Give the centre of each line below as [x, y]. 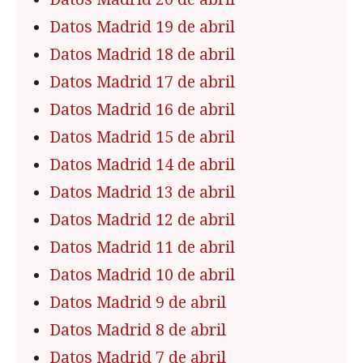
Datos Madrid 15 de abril [142, 137]
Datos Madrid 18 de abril [142, 54]
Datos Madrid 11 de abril [142, 247]
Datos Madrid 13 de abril [142, 192]
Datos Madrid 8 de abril [138, 330]
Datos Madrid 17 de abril [142, 82]
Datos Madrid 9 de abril [138, 302]
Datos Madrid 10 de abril [142, 275]
